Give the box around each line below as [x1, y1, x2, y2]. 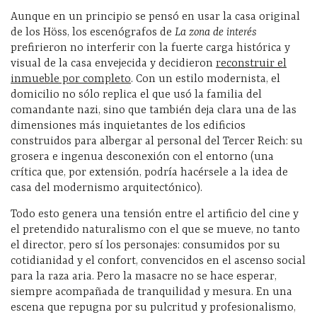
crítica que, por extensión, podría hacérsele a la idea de [11, 166, 288, 180]
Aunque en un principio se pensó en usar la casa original [11, 11, 300, 24]
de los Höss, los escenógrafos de [11, 26, 175, 40]
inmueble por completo [11, 73, 131, 86]
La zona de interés [175, 26, 257, 40]
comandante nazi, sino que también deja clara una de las [11, 104, 296, 117]
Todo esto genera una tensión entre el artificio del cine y [11, 208, 299, 221]
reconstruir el [216, 57, 287, 71]
